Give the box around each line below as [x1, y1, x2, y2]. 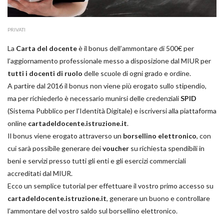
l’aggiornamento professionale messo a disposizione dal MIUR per [7, 56, 211, 65]
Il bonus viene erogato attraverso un [7, 131, 123, 140]
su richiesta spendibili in [129, 144, 204, 153]
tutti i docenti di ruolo [7, 69, 82, 78]
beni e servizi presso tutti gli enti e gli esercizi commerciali [7, 156, 186, 165]
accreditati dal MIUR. [7, 169, 72, 178]
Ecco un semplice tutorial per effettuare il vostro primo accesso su [7, 181, 213, 190]
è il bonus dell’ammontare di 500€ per [77, 44, 194, 53]
